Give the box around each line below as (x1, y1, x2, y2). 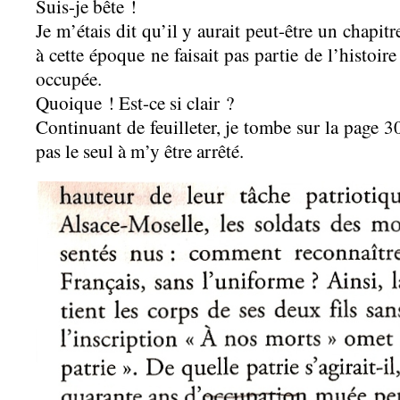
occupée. (36, 66, 102, 91)
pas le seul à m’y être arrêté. (36, 138, 244, 163)
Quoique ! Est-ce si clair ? (36, 90, 234, 115)
